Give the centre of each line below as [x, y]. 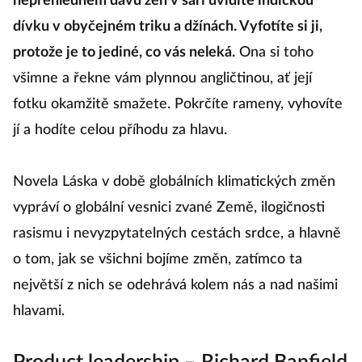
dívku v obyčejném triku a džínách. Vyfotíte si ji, [168, 27]
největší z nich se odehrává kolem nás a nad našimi [175, 286]
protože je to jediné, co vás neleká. [124, 53]
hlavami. [39, 311]
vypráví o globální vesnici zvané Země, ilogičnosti [169, 208]
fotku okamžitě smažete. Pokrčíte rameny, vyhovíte [178, 105]
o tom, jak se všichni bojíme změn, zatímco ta [158, 260]
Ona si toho [274, 53]
